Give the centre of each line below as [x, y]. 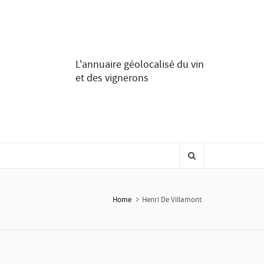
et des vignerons [112, 78]
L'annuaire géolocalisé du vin [140, 65]
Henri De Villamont [172, 199]
